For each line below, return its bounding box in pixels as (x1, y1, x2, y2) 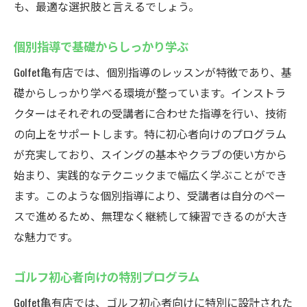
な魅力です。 (14, 228, 78, 245)
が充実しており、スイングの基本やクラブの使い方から (14, 146, 287, 162)
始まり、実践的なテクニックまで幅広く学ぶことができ (14, 167, 287, 183)
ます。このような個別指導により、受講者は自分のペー (14, 187, 286, 204)
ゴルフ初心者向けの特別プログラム (14, 267, 199, 285)
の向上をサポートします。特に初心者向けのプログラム (14, 125, 286, 142)
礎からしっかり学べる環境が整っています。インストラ (14, 84, 286, 101)
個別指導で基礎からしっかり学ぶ (14, 37, 188, 55)
